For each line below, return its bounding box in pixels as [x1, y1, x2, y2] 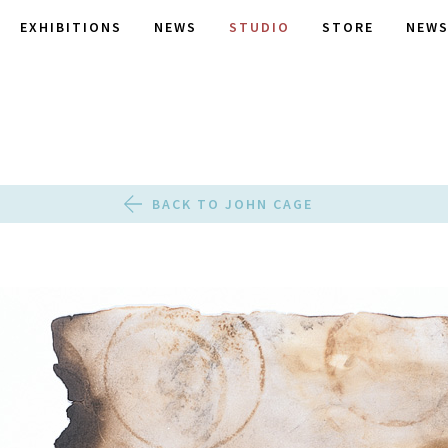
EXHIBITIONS [20, 18, 122, 36]
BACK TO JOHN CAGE [151, 195, 313, 213]
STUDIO [229, 18, 290, 36]
